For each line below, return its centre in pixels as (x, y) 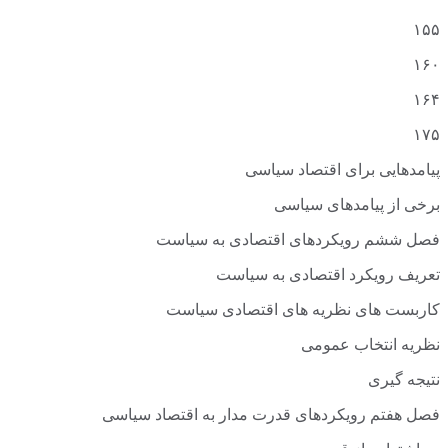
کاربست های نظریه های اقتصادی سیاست (303, 312)
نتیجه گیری (404, 382)
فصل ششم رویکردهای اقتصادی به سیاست (298, 242)
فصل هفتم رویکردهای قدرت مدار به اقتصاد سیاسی (271, 417)
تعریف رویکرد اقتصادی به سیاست (328, 277)
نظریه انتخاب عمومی (370, 347)
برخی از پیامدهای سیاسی (357, 207)
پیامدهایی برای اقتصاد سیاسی (342, 172)
